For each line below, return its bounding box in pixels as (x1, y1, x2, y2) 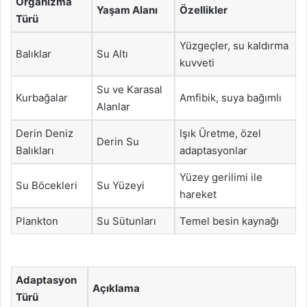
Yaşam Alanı (97, 3, 158, 16)
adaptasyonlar (180, 143, 247, 157)
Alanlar (97, 99, 130, 113)
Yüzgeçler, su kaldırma (180, 38, 288, 52)
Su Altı (97, 47, 128, 60)
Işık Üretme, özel (180, 126, 261, 140)
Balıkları (16, 143, 54, 157)
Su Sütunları (97, 214, 156, 228)
